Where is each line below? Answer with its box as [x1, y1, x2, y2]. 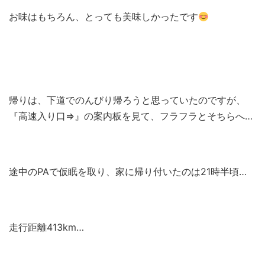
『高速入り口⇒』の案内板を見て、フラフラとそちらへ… [9, 110, 253, 122]
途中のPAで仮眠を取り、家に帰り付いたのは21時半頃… [9, 166, 247, 178]
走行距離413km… [9, 221, 84, 234]
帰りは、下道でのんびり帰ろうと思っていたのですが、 [9, 94, 245, 106]
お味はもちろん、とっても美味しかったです [9, 11, 198, 23]
